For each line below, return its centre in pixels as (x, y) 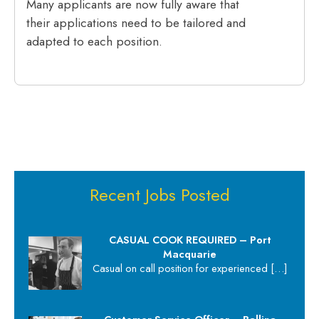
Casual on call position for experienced (182, 268)
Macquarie (190, 254)
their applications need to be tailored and (136, 22)
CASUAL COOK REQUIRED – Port (190, 240)
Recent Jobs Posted (159, 195)
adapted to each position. (95, 41)
